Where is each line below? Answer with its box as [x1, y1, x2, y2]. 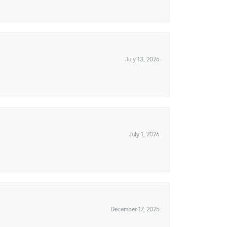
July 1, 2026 [129, 130, 160, 138]
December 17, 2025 [110, 205, 160, 213]
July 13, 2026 [125, 55, 160, 63]
